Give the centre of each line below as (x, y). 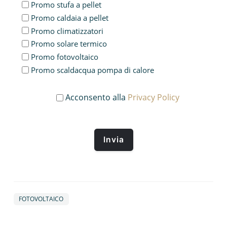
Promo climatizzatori (67, 31)
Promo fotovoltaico (64, 56)
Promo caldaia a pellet (69, 17)
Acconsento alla (95, 97)
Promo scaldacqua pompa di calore (92, 70)
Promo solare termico (69, 44)
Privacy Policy (153, 97)
